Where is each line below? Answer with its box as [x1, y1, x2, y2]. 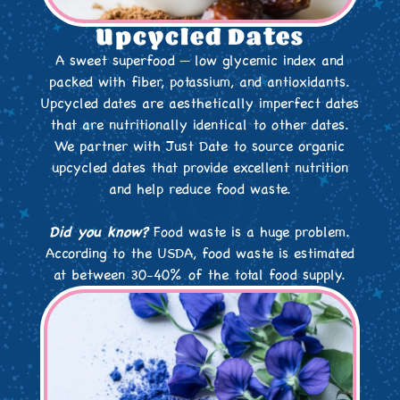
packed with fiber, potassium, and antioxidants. [49, 72, 351, 91]
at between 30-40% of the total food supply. [54, 265, 346, 284]
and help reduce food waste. [108, 179, 291, 198]
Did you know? [49, 222, 149, 241]
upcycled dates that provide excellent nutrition [51, 158, 348, 177]
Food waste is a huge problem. [148, 222, 351, 241]
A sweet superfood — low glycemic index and [55, 51, 345, 70]
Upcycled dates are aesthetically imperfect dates [40, 94, 360, 112]
